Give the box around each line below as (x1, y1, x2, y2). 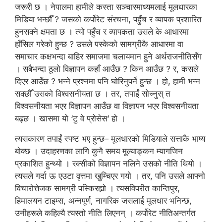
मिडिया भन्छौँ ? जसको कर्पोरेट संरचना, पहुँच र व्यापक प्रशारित (15, 14, 202, 24)
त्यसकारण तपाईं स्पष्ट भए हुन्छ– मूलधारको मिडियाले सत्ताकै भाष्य (15, 134, 205, 144)
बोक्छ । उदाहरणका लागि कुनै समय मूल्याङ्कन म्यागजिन (15, 146, 183, 156)
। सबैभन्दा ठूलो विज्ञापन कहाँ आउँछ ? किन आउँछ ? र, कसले (15, 64, 199, 74)
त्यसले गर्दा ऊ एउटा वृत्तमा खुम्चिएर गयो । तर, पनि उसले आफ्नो (15, 171, 205, 181)
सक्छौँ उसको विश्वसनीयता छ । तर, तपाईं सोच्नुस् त (15, 89, 170, 99)
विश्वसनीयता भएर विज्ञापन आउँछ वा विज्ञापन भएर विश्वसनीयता (15, 101, 199, 111)
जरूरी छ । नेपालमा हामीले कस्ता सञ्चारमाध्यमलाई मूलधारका (15, 2, 197, 12)
